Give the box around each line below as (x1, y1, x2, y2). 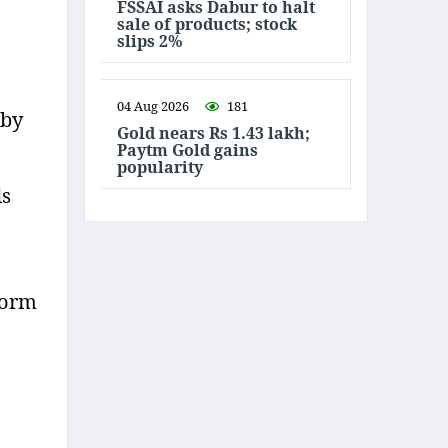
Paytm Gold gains (117, 138, 258, 161)
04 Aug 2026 (117, 96, 189, 115)
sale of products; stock (117, 12, 297, 35)
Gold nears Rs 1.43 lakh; (117, 121, 310, 144)
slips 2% (117, 29, 183, 52)
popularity (117, 155, 203, 178)
